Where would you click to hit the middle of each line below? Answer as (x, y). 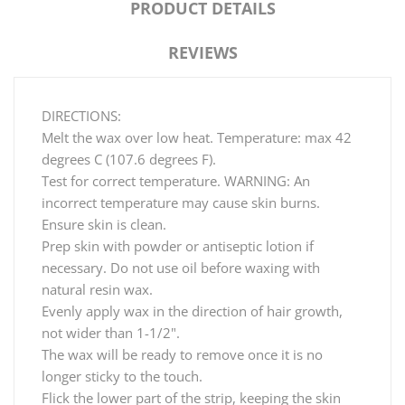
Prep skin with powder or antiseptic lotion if (178, 245)
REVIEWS (202, 52)
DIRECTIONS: (83, 115)
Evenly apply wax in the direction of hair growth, (192, 311)
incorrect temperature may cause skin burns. (183, 202)
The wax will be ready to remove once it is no (182, 354)
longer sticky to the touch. (124, 376)
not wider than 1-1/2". (113, 332)
